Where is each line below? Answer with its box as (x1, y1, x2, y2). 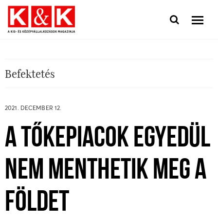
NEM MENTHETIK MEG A (5, 157, 206, 186)
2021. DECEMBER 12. (5, 104, 62, 111)
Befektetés (5, 66, 55, 81)
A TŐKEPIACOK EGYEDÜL (5, 125, 210, 154)
